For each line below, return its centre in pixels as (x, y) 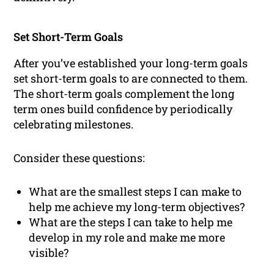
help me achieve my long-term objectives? (137, 206)
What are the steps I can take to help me (131, 222)
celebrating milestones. (74, 124)
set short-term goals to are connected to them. (131, 78)
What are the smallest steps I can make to (135, 191)
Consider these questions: (80, 157)
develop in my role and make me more (127, 237)
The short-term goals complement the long (124, 93)
